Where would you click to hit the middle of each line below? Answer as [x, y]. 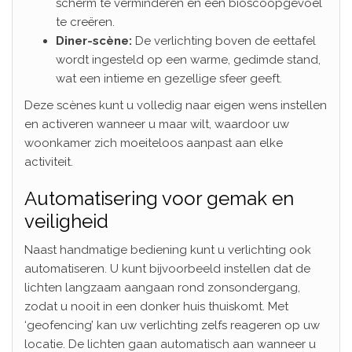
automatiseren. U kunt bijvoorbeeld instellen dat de [167, 268]
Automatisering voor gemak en [159, 198]
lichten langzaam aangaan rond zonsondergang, [162, 287]
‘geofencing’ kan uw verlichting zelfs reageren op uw [172, 325]
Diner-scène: [94, 40]
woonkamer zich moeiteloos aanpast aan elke [154, 143]
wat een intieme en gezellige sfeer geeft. [169, 78]
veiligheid [66, 221]
